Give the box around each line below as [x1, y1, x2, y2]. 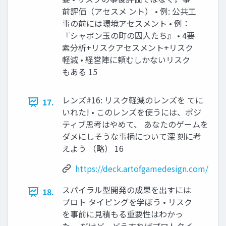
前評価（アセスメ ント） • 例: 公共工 [62, 5, 196, 18]
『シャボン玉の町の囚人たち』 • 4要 [62, 29, 195, 42]
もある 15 [62, 66, 97, 78]
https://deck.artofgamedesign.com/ [75, 162, 208, 175]
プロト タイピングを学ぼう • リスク [62, 196, 192, 208]
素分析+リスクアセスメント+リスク [62, 41, 193, 54]
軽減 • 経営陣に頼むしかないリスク [62, 53, 190, 66]
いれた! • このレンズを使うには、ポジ [62, 106, 201, 119]
